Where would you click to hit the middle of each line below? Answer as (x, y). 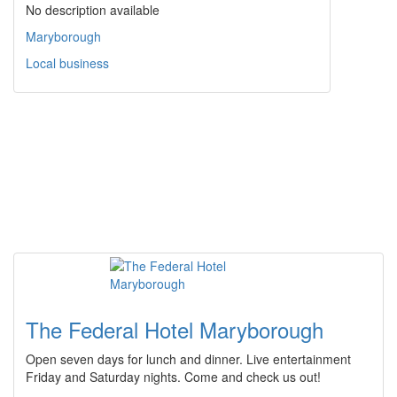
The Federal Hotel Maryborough (175, 330)
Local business (67, 63)
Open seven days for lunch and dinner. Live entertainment (188, 359)
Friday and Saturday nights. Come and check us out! (173, 377)
